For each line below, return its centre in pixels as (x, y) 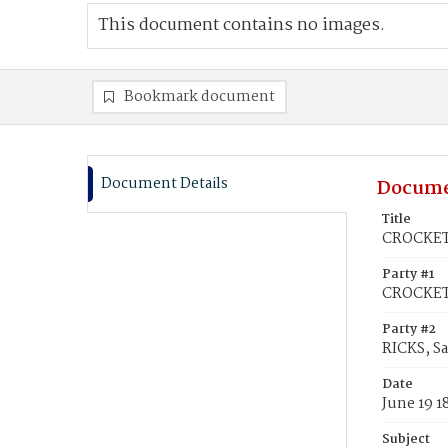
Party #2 (409, 329)
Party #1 (408, 274)
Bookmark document (199, 97)
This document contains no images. (241, 25)
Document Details (164, 184)
